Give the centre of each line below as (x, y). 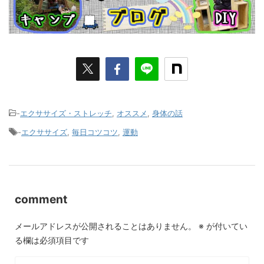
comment (41, 199)
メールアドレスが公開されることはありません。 (105, 226)
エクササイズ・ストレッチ (66, 113)
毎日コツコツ (95, 132)
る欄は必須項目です (52, 240)
